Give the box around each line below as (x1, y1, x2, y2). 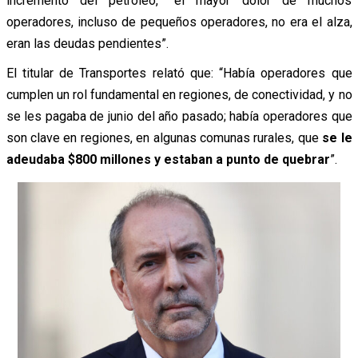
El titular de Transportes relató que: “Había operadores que (6, 65, 352, 81)
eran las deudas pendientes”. (6, 35, 169, 51)
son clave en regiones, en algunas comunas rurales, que (6, 129, 323, 145)
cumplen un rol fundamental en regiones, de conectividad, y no (6, 86, 352, 102)
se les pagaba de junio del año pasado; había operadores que (6, 108, 352, 124)
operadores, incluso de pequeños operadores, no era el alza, (6, 14, 352, 30)
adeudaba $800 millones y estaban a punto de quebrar (6, 151, 330, 167)
